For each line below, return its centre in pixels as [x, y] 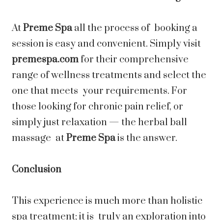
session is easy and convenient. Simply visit [106, 44]
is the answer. [146, 138]
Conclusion [37, 170]
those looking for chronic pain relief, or [97, 107]
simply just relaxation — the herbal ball [99, 123]
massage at [39, 138]
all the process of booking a [135, 28]
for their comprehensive [135, 60]
